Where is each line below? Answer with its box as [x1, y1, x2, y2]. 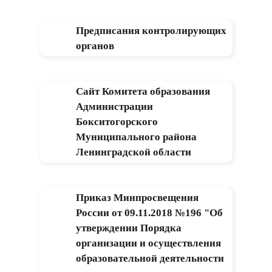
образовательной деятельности [76, 252, 224, 264]
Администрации [76, 100, 153, 112]
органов [76, 39, 114, 52]
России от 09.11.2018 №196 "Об [76, 206, 223, 219]
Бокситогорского [76, 115, 158, 127]
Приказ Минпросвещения [76, 191, 199, 203]
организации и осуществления [76, 237, 221, 249]
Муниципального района [76, 131, 197, 143]
